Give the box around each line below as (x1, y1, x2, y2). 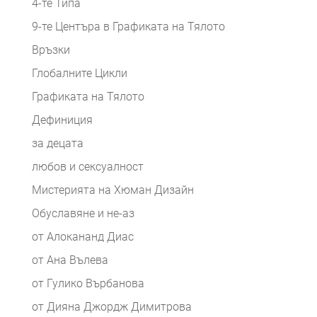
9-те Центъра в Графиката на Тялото (31, 20, 225, 34)
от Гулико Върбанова (31, 277, 144, 291)
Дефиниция (31, 113, 93, 127)
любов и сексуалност (31, 160, 144, 174)
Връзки (31, 43, 70, 57)
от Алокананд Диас (31, 230, 134, 244)
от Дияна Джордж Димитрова (31, 300, 192, 314)
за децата (31, 137, 83, 151)
